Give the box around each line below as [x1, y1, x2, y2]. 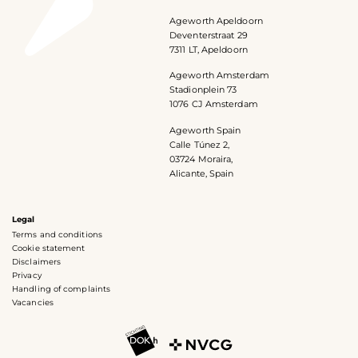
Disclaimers [12, 256, 62, 267]
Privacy [12, 269, 42, 280]
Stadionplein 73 [169, 84, 237, 96]
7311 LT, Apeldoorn [169, 43, 248, 55]
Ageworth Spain [169, 124, 241, 136]
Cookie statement [12, 242, 86, 253]
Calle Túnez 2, [169, 138, 230, 150]
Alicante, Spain [169, 167, 234, 179]
